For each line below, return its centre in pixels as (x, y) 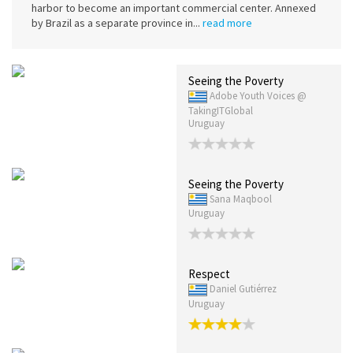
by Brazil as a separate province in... (116, 22)
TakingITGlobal (221, 110)
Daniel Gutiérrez (243, 289)
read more (227, 22)
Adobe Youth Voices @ (258, 95)
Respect (209, 274)
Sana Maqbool (241, 199)
